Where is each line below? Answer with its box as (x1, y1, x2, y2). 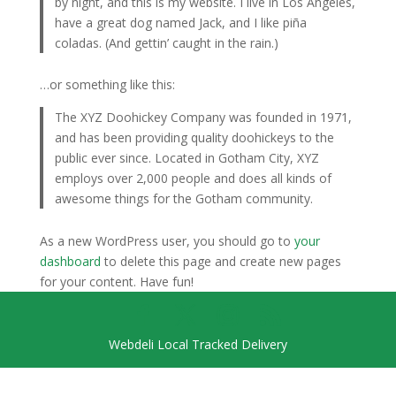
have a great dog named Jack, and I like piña (55, 13, 308, 31)
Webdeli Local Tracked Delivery (108, 335, 287, 353)
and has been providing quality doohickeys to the (55, 129, 335, 147)
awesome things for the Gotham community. (55, 190, 314, 208)
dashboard (39, 252, 101, 270)
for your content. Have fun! (39, 272, 194, 290)
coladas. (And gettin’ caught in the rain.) (55, 34, 279, 51)
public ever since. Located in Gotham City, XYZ (55, 149, 320, 167)
